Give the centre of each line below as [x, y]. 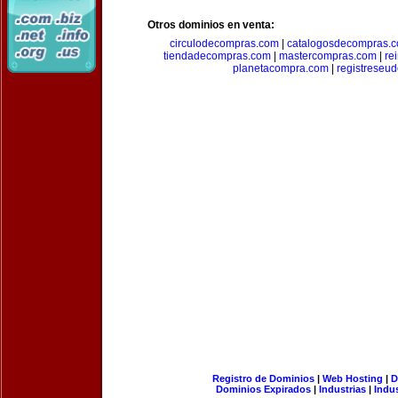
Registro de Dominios [263, 378]
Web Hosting [352, 378]
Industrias [342, 389]
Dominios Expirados [263, 389]
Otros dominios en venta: [211, 25]
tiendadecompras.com [217, 56]
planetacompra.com [281, 68]
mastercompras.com [327, 56]
